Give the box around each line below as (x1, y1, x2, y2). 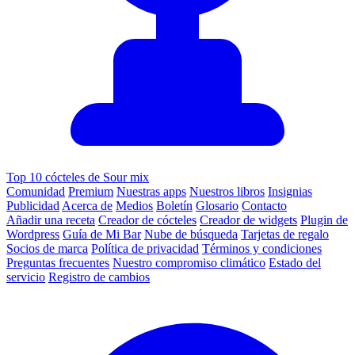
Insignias (268, 185, 312, 199)
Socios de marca (6, 242, 88, 256)
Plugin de (300, 213, 348, 227)
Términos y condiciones (202, 242, 322, 256)
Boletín (156, 199, 193, 213)
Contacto (242, 199, 287, 213)
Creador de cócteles (98, 213, 197, 227)
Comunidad (6, 185, 65, 199)
